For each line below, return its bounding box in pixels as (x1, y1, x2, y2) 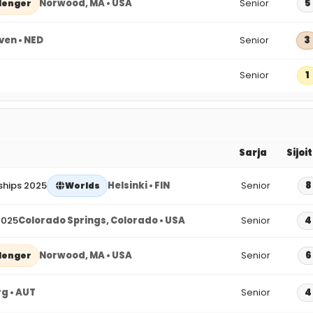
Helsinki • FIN (108, 178, 170, 192)
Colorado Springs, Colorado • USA (18, 213, 185, 227)
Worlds (65, 179, 100, 191)
